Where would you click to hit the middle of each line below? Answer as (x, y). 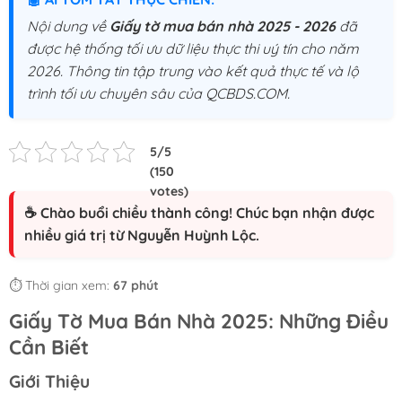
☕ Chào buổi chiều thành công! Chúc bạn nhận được (199, 213)
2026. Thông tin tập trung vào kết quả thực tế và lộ (193, 71)
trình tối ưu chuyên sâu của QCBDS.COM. (158, 93)
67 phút (136, 285)
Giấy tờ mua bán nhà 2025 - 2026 (223, 26)
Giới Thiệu (49, 382)
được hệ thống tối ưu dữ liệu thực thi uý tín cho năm (193, 48)
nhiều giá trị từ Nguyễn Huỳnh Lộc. (142, 235)
